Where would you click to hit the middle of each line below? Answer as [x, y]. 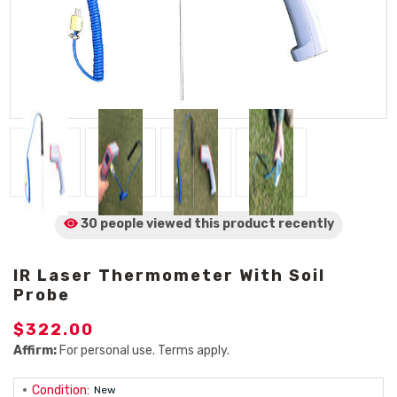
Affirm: [35, 350]
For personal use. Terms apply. [143, 350]
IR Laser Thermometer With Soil [169, 276]
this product [234, 224]
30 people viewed [136, 224]
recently [306, 224]
